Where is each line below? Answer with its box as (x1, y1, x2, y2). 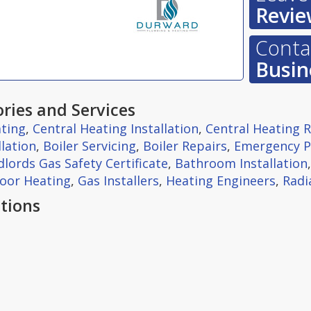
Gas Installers (78, 172, 159, 189)
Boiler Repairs (143, 137, 227, 154)
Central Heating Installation (33, 120, 199, 137)
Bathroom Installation (175, 155, 308, 171)
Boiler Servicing (43, 137, 136, 154)
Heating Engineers (166, 172, 276, 189)
